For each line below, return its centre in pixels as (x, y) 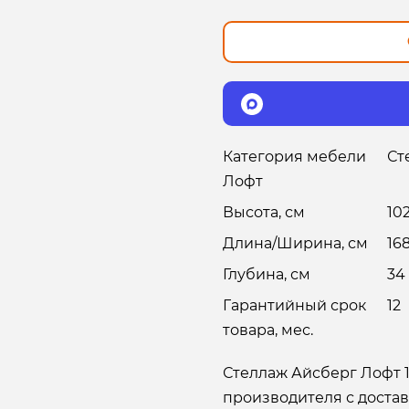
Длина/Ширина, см (295, 244)
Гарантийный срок (294, 306)
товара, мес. (268, 330)
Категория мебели (294, 157)
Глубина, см (267, 275)
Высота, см (264, 213)
